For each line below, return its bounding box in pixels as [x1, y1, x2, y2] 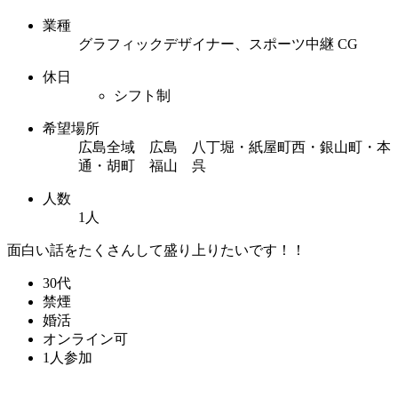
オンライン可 [43, 330, 128, 346]
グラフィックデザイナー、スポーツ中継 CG [78, 36, 358, 52]
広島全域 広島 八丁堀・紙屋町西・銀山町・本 [78, 139, 391, 155]
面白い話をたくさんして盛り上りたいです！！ [7, 242, 306, 258]
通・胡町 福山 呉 [78, 157, 206, 173]
